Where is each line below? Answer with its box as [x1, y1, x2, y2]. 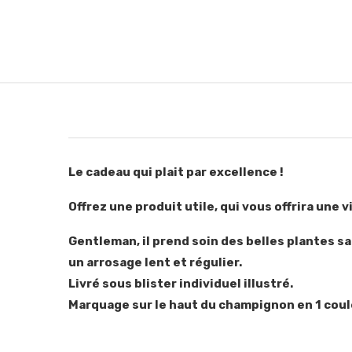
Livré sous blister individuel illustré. [68, 276, 293, 291]
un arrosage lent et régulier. [68, 255, 242, 269]
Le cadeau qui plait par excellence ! [68, 164, 284, 179]
